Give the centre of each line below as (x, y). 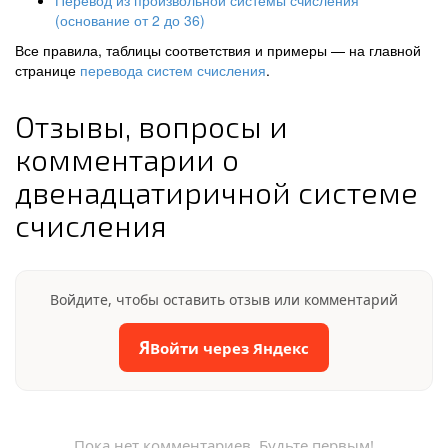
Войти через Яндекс (229, 347)
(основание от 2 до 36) (130, 20)
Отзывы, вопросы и (151, 126)
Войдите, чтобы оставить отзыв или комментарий (224, 299)
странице (47, 70)
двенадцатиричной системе (216, 192)
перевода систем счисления (173, 70)
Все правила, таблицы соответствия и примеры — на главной (218, 50)
